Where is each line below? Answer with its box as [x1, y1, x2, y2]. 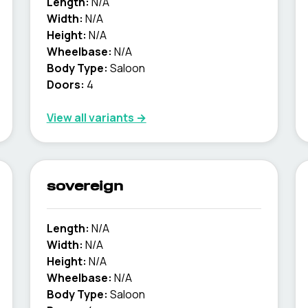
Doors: [46, 77, 85, 92]
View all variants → [46, 110, 146, 125]
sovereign [46, 180, 123, 194]
